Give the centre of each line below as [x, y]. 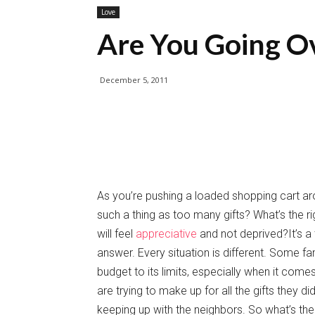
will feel [116, 234]
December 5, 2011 [134, 80]
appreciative [166, 234]
